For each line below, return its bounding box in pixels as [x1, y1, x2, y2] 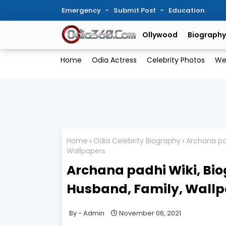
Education [168, 6, 205, 15]
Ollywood [142, 30, 178, 40]
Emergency [62, 6, 102, 15]
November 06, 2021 [119, 208, 181, 218]
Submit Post [114, 6, 157, 15]
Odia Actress [91, 55, 137, 66]
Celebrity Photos [146, 55, 205, 66]
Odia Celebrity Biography [93, 136, 181, 146]
